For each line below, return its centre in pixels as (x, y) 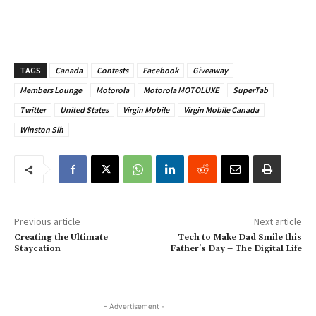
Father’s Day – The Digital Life (236, 249)
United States (84, 110)
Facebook (160, 71)
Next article (278, 222)
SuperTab (250, 90)
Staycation (37, 249)
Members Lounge (51, 90)
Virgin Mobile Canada (221, 110)
